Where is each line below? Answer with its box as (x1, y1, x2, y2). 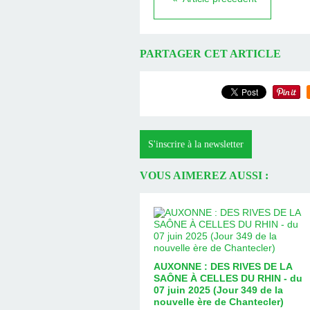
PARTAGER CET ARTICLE (140, 47, 281, 61)
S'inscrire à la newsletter (148, 138, 244, 149)
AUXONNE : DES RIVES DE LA (154, 260, 292, 272)
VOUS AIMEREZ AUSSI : (140, 169, 268, 183)
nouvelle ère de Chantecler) (154, 295, 284, 307)
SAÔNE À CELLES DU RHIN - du (154, 272, 302, 284)
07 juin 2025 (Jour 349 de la (154, 284, 283, 295)
